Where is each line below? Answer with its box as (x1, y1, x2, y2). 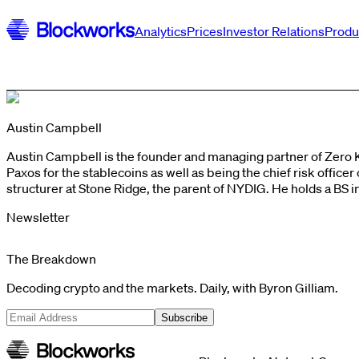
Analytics (135, 23, 187, 39)
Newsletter (6, 209, 70, 225)
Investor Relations (223, 23, 325, 39)
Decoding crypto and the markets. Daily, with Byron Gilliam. (6, 280, 338, 296)
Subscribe (161, 311, 208, 324)
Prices (187, 23, 223, 39)
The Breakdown (6, 251, 96, 267)
